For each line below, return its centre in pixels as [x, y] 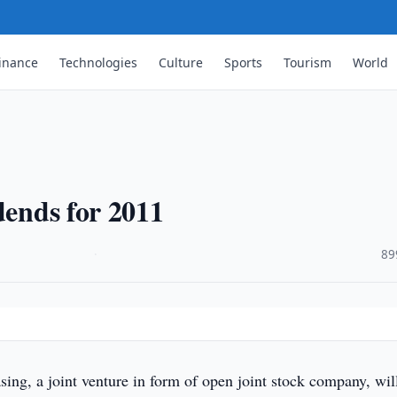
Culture [181, 62]
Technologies [99, 62]
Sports [244, 62]
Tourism [308, 62]
